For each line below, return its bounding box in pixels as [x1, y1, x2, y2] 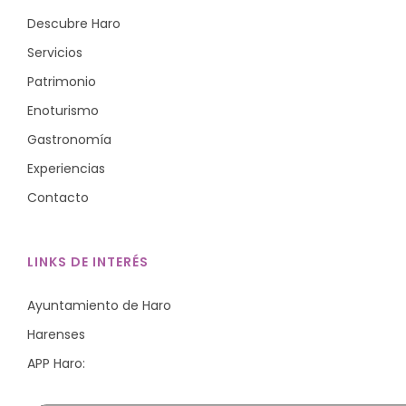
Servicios [27, 43, 82, 62]
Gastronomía [27, 130, 111, 149]
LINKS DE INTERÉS [27, 252, 149, 271]
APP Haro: [27, 353, 85, 372]
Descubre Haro [27, 14, 121, 33]
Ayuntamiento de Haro [27, 295, 171, 314]
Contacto [27, 188, 89, 207]
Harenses [27, 324, 85, 343]
